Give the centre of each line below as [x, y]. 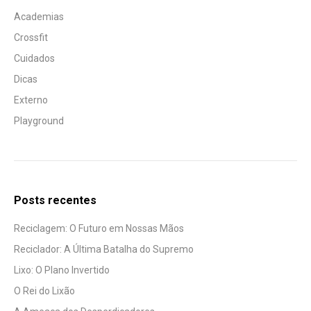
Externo [31, 100]
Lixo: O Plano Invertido [62, 270]
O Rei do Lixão [44, 291]
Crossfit [31, 38]
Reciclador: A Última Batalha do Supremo [104, 250]
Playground [39, 121]
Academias [39, 17]
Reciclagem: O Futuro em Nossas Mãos [99, 229]
